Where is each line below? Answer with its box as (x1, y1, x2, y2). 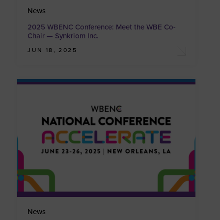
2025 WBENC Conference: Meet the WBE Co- (27, 22, 176, 31)
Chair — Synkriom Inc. (27, 31, 99, 40)
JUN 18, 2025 (27, 46, 78, 54)
